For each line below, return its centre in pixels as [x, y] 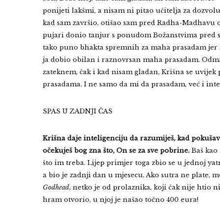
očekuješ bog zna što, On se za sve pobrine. [116, 151]
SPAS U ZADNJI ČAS [78, 111]
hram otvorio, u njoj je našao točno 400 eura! [121, 200]
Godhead [56, 187]
